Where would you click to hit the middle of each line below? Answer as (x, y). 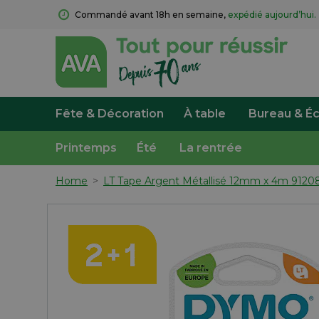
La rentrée (211, 148)
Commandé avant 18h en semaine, (151, 15)
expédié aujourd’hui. (272, 15)
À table (205, 114)
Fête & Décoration (110, 114)
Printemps (86, 148)
